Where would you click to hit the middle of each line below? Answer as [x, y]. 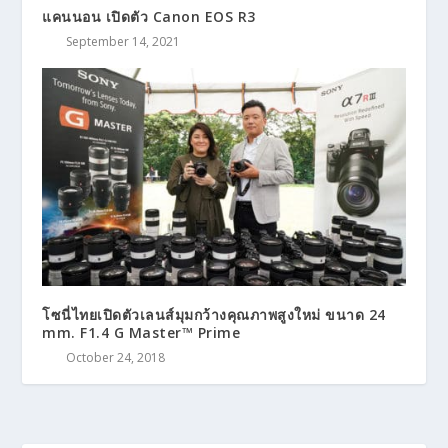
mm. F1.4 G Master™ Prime [141, 333]
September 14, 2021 [123, 42]
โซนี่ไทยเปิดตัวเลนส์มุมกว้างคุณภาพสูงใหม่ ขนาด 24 [214, 315]
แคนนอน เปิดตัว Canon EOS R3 [149, 17]
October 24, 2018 [116, 358]
